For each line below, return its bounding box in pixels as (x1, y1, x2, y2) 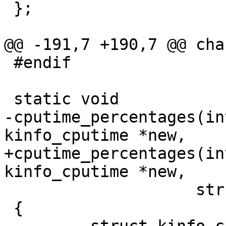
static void (4, 90, 14, 108)
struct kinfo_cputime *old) (4, 181, 14, 199)
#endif (4, 53, 14, 72)
